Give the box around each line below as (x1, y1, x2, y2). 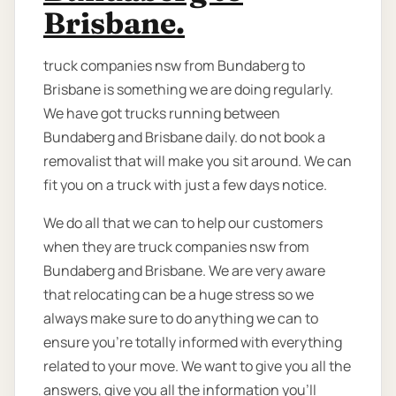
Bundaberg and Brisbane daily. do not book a (43, 127, 325, 148)
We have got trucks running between (43, 103, 280, 124)
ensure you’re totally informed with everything (43, 332, 342, 353)
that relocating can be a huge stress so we (43, 285, 314, 305)
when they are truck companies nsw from (43, 237, 309, 257)
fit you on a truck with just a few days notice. (43, 175, 327, 195)
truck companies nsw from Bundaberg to (43, 56, 305, 76)
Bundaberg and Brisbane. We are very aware (43, 261, 325, 281)
